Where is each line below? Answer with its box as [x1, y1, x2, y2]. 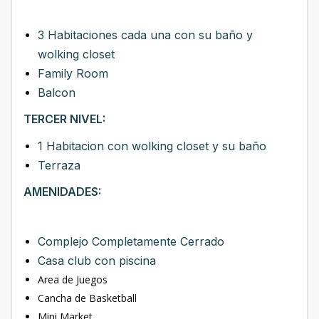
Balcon [38, 85, 75, 100]
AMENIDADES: [23, 184, 101, 199]
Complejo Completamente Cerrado [38, 234, 224, 249]
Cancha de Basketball [38, 291, 137, 305]
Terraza [38, 158, 80, 172]
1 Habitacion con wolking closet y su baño [38, 139, 266, 153]
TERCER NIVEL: [23, 112, 105, 126]
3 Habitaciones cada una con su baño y [38, 28, 253, 42]
